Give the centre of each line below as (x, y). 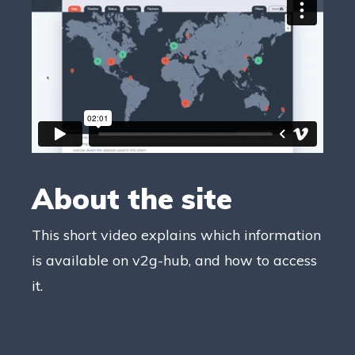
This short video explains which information (176, 235)
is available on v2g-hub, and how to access (174, 260)
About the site (132, 198)
